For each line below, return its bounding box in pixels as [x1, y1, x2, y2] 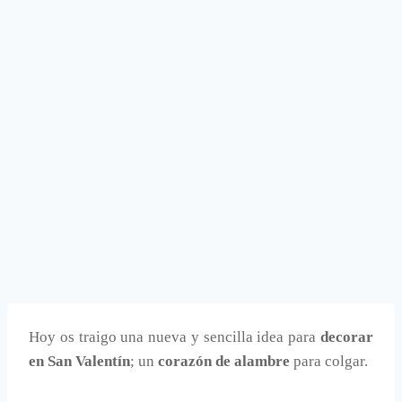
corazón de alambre [158, 353, 290, 371]
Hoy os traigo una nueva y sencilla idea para [29, 328, 320, 346]
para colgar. [290, 353, 368, 371]
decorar [320, 328, 373, 346]
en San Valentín [29, 353, 130, 371]
